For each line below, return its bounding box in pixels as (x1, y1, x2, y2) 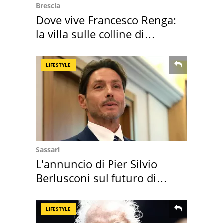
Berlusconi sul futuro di (36, 170, 156, 185)
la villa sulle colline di (36, 26, 144, 41)
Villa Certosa (36, 184, 100, 199)
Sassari (36, 144, 60, 154)
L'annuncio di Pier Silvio (36, 156, 157, 171)
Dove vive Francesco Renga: (36, 12, 176, 27)
